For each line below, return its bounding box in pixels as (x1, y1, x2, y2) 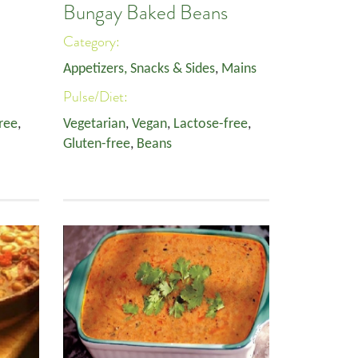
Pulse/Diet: (63, 87, 131, 106)
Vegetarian (63, 117, 125, 132)
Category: (63, 32, 123, 51)
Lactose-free (173, 117, 248, 132)
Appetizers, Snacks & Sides (63, 62, 215, 77)
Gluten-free (63, 137, 130, 152)
